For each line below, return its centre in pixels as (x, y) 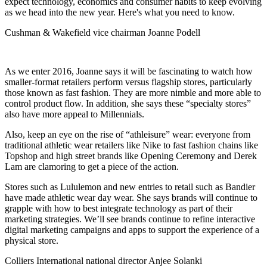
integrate (116, 209)
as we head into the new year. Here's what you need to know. (120, 12)
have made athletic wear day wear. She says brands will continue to (131, 198)
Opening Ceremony (178, 156)
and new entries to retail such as (163, 187)
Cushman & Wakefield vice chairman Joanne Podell (103, 32)
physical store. (32, 241)
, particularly (229, 82)
